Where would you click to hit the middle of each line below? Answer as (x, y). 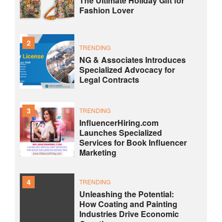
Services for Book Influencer (133, 142)
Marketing (98, 152)
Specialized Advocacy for (127, 69)
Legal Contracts (109, 79)
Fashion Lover (107, 10)
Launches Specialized (121, 132)
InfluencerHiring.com (119, 122)
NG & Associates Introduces (133, 59)
